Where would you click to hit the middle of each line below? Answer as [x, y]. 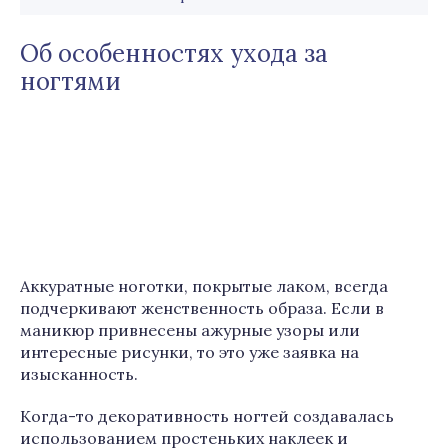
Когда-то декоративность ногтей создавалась [207, 416]
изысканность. [79, 374]
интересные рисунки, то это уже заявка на [189, 352]
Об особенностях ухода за [174, 53]
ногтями [70, 81]
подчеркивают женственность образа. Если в [202, 308]
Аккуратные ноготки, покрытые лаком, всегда [204, 286]
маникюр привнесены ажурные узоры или [190, 330]
